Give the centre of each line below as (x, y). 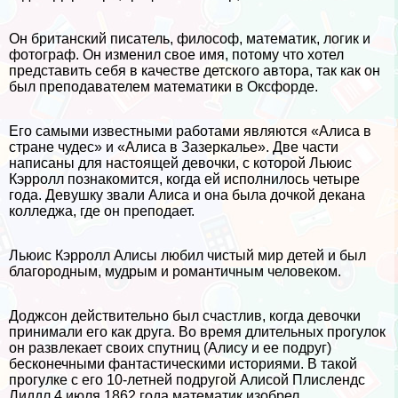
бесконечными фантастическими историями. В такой (183, 364)
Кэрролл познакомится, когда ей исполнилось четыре (184, 179)
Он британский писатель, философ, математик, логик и (190, 39)
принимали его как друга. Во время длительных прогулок (197, 332)
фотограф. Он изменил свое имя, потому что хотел (176, 55)
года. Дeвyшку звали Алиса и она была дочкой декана (187, 195)
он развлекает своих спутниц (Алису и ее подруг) (170, 348)
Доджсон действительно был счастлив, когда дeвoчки (185, 316)
